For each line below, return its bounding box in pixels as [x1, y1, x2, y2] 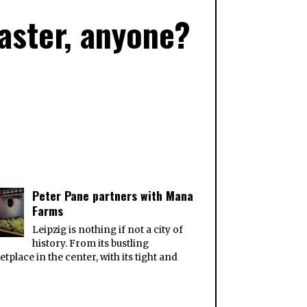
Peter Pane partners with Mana [32, 186, 194, 204]
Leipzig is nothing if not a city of [32, 223, 184, 236]
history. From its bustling [32, 237, 149, 249]
